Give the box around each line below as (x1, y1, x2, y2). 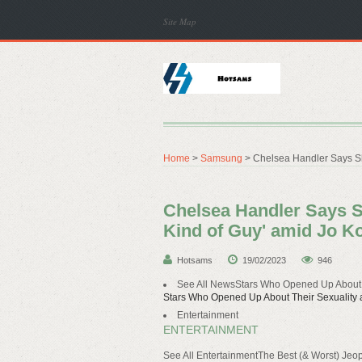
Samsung (200, 153, 242, 164)
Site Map (163, 15, 196, 27)
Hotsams (177, 255, 213, 265)
